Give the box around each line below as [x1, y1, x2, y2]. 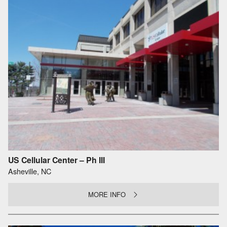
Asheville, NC [8, 165, 51, 176]
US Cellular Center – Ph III [8, 154, 105, 166]
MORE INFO [88, 190, 126, 200]
